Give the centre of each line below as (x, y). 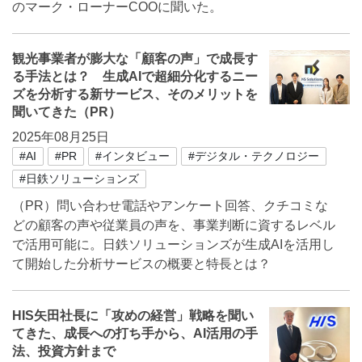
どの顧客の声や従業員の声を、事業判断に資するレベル (174, 225)
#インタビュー (133, 156)
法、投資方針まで (64, 351)
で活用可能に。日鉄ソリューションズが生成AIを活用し (173, 244)
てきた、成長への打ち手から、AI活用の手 (135, 333)
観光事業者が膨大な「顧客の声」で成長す (135, 59)
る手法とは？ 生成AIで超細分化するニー (135, 76)
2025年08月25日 (61, 137)
